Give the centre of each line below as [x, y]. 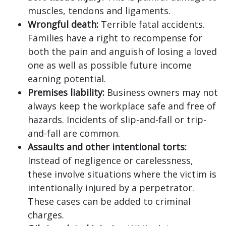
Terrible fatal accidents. [152, 24]
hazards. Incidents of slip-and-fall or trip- [117, 120]
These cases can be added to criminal [109, 201]
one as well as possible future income [110, 65]
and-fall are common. [74, 133]
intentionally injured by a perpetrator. [111, 188]
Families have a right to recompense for [115, 38]
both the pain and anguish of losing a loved [122, 51]
